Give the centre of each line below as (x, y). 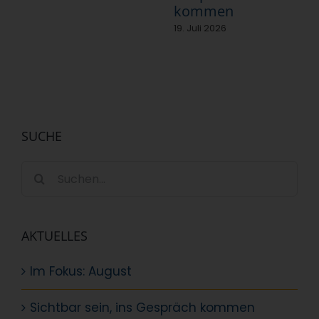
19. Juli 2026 (200, 28)
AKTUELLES (54, 236)
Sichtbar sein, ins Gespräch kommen (142, 308)
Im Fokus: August (81, 272)
